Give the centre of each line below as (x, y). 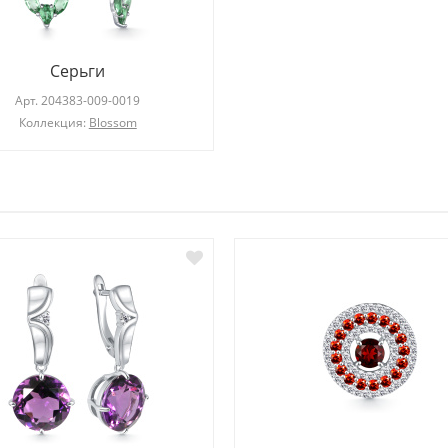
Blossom (112, 123)
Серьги (78, 71)
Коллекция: (53, 123)
